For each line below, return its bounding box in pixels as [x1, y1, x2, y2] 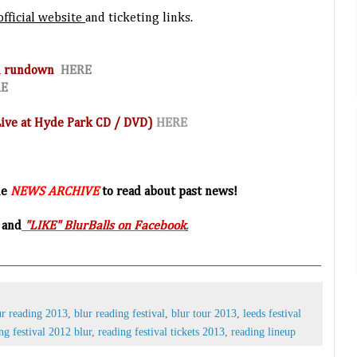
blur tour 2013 [171, 307, 237, 320]
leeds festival [243, 307, 301, 320]
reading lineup [231, 325, 296, 339]
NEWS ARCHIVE [10, 186, 99, 199]
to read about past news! [99, 186, 237, 199]
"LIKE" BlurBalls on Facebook [25, 220, 186, 233]
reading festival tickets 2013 [98, 325, 225, 339]
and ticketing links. [85, 12, 193, 25]
